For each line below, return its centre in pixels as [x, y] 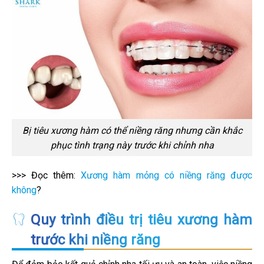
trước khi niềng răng [95, 240]
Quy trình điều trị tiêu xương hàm [141, 220]
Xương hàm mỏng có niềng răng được [167, 176]
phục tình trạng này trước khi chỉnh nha [132, 145]
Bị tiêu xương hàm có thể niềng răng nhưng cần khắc [132, 130]
